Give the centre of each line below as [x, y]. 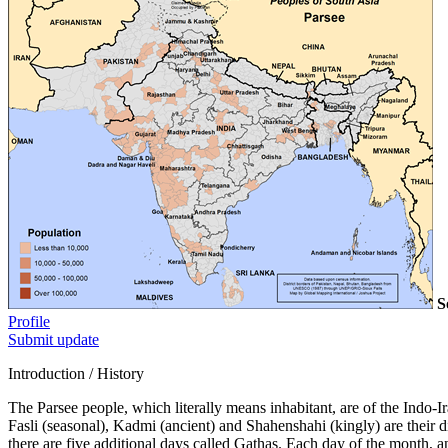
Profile [29, 321]
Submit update [53, 339]
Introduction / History [76, 373]
